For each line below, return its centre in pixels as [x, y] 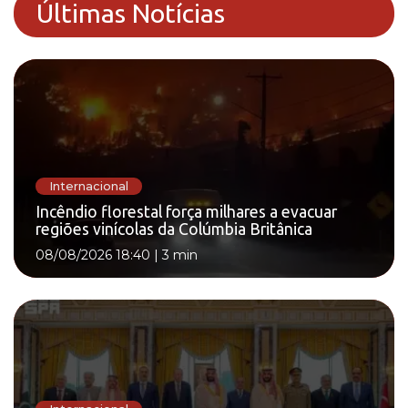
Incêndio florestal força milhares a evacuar [186, 212]
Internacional [89, 186]
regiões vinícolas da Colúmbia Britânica [174, 229]
